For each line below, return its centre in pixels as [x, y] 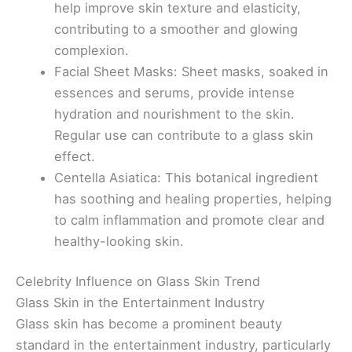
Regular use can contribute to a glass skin [184, 135]
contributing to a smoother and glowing [176, 29]
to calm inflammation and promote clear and [190, 220]
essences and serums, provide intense [175, 92]
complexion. [92, 50]
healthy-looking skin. [119, 241]
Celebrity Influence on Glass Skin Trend [138, 282]
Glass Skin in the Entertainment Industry [140, 303]
